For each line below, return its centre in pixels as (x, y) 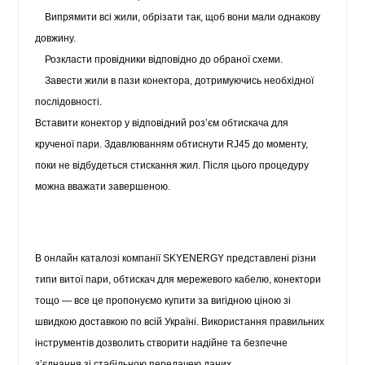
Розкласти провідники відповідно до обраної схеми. (164, 59)
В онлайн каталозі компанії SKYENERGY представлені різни (176, 258)
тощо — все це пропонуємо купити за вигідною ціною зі (163, 301)
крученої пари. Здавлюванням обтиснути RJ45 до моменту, (172, 144)
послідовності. (69, 102)
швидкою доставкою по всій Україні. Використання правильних (180, 322)
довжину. (56, 38)
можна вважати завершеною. (103, 187)
